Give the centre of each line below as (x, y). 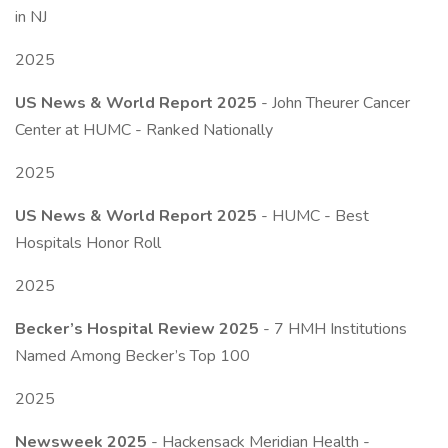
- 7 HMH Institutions (333, 329)
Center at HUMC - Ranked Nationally (144, 130)
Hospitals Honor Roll (88, 243)
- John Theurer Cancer (335, 103)
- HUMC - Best (315, 216)
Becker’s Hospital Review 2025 (137, 329)
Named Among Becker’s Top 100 (132, 356)
